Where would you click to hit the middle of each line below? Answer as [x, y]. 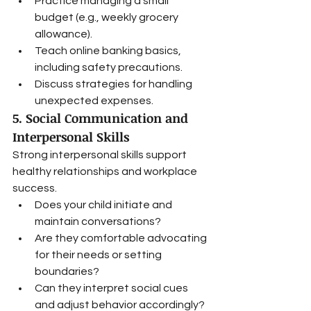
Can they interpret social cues [112, 288]
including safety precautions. [109, 67]
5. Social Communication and [102, 118]
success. [35, 188]
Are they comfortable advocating [122, 238]
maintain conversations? [98, 221]
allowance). [64, 34]
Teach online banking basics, [109, 51]
